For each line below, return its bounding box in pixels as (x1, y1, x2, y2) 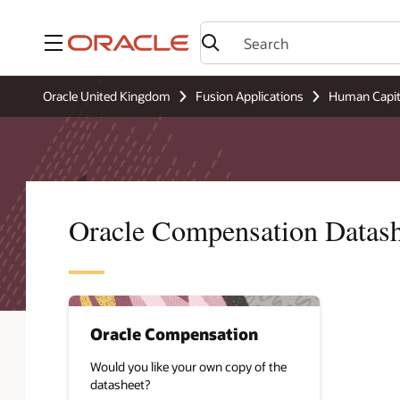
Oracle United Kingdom (43, 87, 171, 104)
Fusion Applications (196, 87, 304, 104)
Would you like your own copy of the (89, 357, 287, 375)
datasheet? (89, 375, 150, 393)
